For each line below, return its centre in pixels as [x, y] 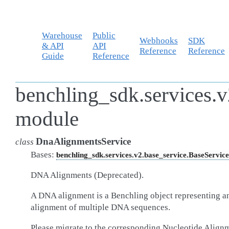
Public [104, 36]
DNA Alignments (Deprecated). [87, 175]
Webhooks [158, 41]
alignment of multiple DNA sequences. [100, 207]
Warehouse [62, 36]
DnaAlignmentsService [83, 141]
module [47, 119]
